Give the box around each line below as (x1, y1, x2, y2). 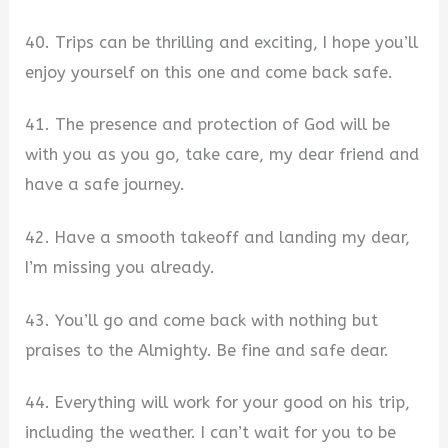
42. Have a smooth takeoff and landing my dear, (25, 228, 411, 248)
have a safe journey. (25, 175, 186, 195)
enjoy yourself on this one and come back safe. (25, 62, 394, 82)
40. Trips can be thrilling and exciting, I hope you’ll (25, 32, 419, 52)
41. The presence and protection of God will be (25, 115, 391, 135)
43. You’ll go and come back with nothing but (25, 310, 379, 330)
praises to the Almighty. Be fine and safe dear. (25, 340, 390, 360)
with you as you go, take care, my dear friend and (25, 145, 420, 165)
